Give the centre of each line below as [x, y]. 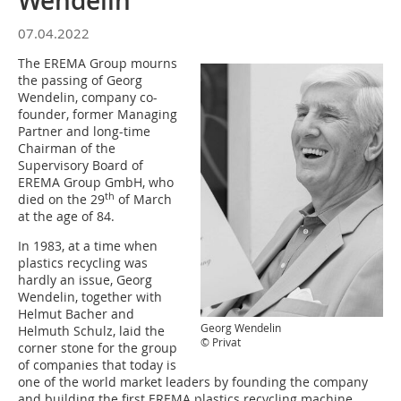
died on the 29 [61, 199]
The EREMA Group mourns [98, 63]
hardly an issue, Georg [85, 280]
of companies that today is [97, 365]
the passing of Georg [80, 80]
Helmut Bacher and [76, 314]
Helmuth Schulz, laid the [91, 331]
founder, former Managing [98, 114]
